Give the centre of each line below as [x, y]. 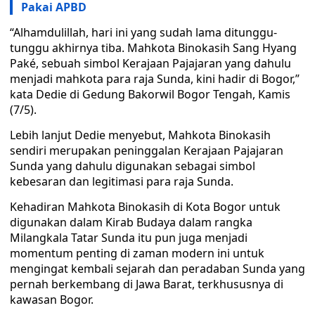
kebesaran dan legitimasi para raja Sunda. [122, 181]
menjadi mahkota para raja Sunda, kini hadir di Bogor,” [155, 79]
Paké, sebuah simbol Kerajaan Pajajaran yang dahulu [150, 63]
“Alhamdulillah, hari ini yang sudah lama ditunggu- [143, 32]
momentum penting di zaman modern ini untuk [137, 253]
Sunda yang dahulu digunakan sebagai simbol [133, 166]
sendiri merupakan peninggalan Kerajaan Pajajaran [147, 150]
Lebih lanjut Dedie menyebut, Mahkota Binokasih [140, 135]
